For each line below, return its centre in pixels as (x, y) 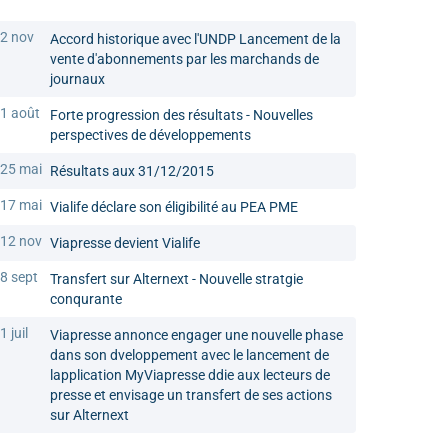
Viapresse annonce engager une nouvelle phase (196, 335)
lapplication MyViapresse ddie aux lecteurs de (190, 375)
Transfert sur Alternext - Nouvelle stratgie (176, 279)
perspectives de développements (150, 135)
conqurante (86, 299)
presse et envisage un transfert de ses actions (191, 395)
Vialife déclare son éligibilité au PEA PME (174, 207)
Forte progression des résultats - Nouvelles (181, 115)
